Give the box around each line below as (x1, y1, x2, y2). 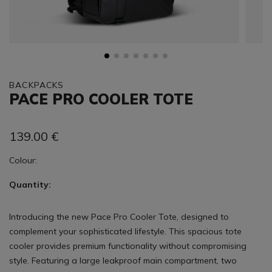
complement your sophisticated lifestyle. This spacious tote (9, 226, 242, 237)
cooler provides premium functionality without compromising (9, 240, 246, 251)
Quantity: (9, 179, 51, 190)
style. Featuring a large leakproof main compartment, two (9, 255, 237, 266)
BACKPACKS (9, 80, 64, 90)
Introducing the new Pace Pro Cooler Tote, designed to (9, 211, 229, 222)
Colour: (9, 155, 39, 166)
